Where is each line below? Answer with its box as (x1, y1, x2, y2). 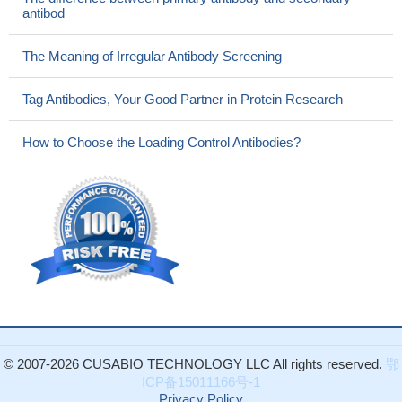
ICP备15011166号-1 (142, 374, 260, 390)
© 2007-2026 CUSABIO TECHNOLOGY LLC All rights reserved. (3, 356, 386, 372)
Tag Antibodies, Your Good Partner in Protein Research (22, 92, 343, 108)
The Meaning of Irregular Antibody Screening (22, 48, 282, 65)
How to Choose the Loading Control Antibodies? (22, 135, 301, 151)
